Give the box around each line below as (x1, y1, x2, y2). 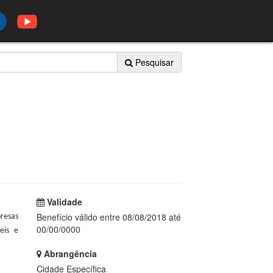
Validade (44, 196, 82, 208)
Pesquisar (132, 56, 174, 68)
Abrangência (41, 247, 97, 260)
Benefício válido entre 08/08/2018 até (36, 211, 181, 223)
